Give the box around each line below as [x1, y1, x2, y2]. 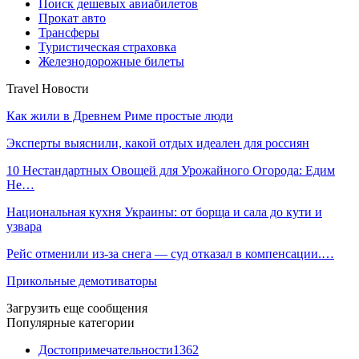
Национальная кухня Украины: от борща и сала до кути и [6, 204, 322, 219]
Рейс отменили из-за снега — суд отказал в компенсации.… [6, 246, 334, 260]
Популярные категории [6, 315, 135, 329]
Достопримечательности [38, 342, 173, 357]
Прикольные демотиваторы [6, 273, 157, 288]
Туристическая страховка [38, 39, 176, 54]
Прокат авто [38, 10, 106, 25]
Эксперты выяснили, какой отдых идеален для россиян [6, 135, 309, 150]
